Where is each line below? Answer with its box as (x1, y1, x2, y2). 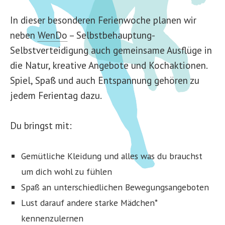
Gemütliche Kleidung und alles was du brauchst (21, 150, 202, 162)
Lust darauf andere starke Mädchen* (21, 197, 157, 209)
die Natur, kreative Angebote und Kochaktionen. (10, 59, 207, 72)
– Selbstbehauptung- (69, 29, 154, 42)
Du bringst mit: (10, 119, 72, 132)
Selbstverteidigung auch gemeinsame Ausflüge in (10, 44, 212, 57)
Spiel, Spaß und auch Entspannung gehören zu (10, 74, 199, 87)
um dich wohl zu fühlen (21, 166, 112, 178)
